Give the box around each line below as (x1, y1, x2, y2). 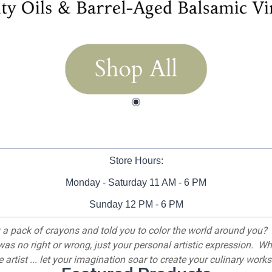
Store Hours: (109, 155, 163, 166)
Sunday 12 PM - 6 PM (89, 199, 183, 209)
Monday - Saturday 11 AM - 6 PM (66, 177, 206, 188)
